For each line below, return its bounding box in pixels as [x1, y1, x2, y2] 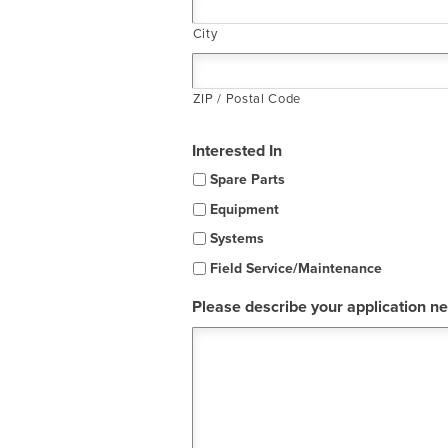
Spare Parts [209, 171, 285, 189]
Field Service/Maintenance [209, 260, 382, 278]
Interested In [191, 140, 282, 161]
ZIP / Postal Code [192, 90, 301, 107]
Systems [209, 230, 264, 248]
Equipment [209, 200, 279, 218]
